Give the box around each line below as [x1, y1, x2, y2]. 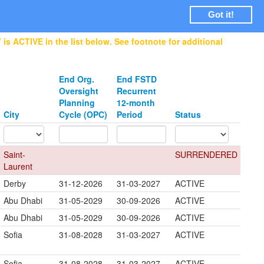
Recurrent [117, 85, 156, 97]
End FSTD [117, 73, 157, 85]
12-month [117, 97, 155, 108]
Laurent [4, 160, 32, 172]
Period [117, 108, 143, 120]
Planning [59, 97, 95, 108]
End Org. [59, 73, 94, 85]
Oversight [59, 85, 98, 97]
